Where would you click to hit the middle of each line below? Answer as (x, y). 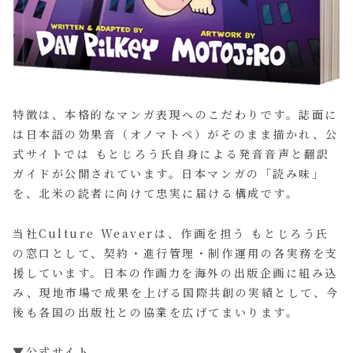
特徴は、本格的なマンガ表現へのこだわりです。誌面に (175, 115)
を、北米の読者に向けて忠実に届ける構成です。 (156, 193)
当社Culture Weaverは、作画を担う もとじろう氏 (171, 233)
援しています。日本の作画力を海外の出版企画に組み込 (175, 272)
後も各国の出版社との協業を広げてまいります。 (156, 312)
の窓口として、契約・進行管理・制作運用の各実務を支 (176, 253)
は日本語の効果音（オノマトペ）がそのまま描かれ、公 (176, 134)
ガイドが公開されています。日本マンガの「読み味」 (169, 174)
